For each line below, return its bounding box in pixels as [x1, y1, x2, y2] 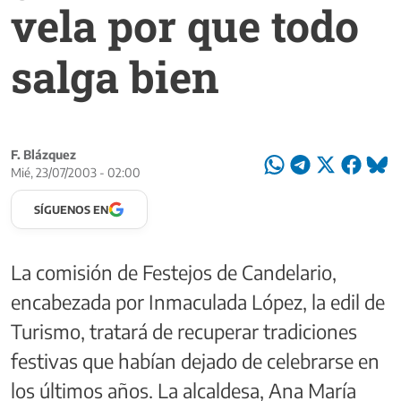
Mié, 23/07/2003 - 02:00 [11, 164, 141, 180]
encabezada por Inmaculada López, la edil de [11, 288, 385, 314]
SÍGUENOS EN [34, 201, 108, 217]
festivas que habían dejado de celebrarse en [11, 347, 380, 373]
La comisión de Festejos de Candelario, [11, 259, 337, 285]
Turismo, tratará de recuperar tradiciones [11, 318, 357, 344]
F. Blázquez [11, 146, 76, 162]
